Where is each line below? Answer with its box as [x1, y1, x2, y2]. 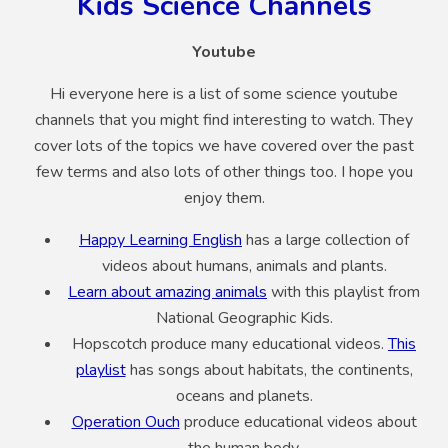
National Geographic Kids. [155, 307, 333, 330]
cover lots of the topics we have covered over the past [34, 135, 414, 158]
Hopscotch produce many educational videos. [72, 333, 388, 356]
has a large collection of [242, 229, 409, 252]
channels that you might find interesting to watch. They [35, 109, 413, 132]
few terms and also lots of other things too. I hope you [35, 161, 413, 184]
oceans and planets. [175, 385, 313, 408]
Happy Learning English [79, 229, 242, 252]
